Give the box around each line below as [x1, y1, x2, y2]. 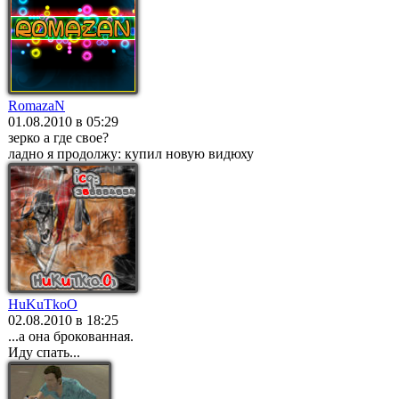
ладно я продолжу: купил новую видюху [8, 146, 254, 161]
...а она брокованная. [8, 329, 134, 344]
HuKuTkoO [8, 297, 77, 312]
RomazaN [8, 98, 65, 113]
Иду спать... [8, 345, 80, 360]
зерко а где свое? [8, 130, 109, 145]
